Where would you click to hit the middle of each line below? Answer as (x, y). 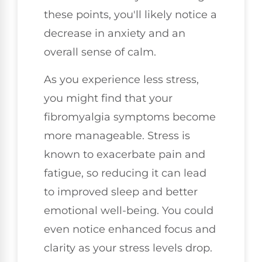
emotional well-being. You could (129, 210)
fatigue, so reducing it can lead (125, 173)
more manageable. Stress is (117, 135)
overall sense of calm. (100, 52)
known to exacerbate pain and (125, 154)
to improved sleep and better (121, 192)
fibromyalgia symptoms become (130, 117)
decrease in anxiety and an (115, 34)
